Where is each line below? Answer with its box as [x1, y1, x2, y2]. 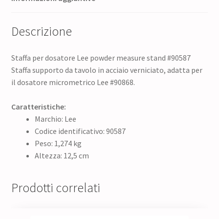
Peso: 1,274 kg [34, 138, 82, 148]
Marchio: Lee [34, 113, 76, 124]
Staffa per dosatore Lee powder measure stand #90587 [11, 52, 191, 63]
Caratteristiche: [11, 101, 66, 111]
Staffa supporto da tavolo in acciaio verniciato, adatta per [11, 65, 202, 75]
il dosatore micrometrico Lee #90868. [11, 77, 135, 87]
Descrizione [11, 23, 72, 39]
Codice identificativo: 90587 [34, 126, 126, 136]
